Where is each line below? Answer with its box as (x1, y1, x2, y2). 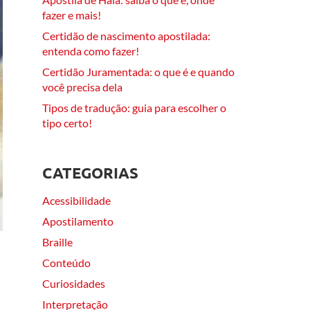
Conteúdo (42, 255, 91, 269)
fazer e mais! (42, 8, 101, 21)
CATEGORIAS (42, 163, 138, 182)
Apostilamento (42, 214, 113, 228)
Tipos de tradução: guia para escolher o (42, 100, 226, 114)
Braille (42, 235, 73, 248)
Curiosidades (42, 276, 105, 290)
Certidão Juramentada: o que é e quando (42, 64, 235, 78)
